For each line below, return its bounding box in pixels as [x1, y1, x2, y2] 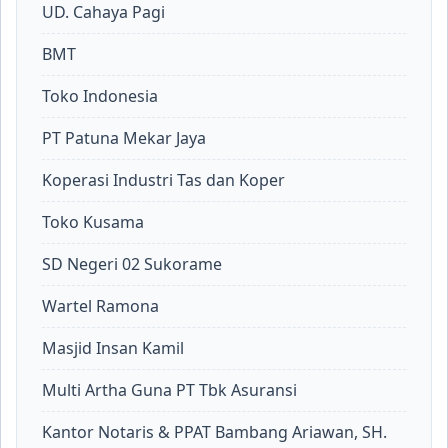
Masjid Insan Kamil [42, 337, 184, 359]
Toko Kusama [42, 211, 144, 233]
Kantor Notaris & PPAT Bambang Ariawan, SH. [42, 421, 387, 443]
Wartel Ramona [42, 295, 159, 317]
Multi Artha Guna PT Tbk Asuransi [42, 379, 297, 401]
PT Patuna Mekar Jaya [42, 127, 206, 149]
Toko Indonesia [42, 85, 158, 107]
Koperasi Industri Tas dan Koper [42, 169, 285, 191]
